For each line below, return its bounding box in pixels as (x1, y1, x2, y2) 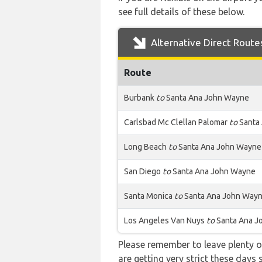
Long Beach (124, 142, 168, 151)
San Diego (124, 167, 163, 176)
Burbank (124, 93, 156, 102)
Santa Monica (124, 191, 174, 201)
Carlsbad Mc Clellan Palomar (124, 118, 229, 127)
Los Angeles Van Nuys (124, 216, 206, 225)
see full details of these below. (118, 6, 244, 17)
